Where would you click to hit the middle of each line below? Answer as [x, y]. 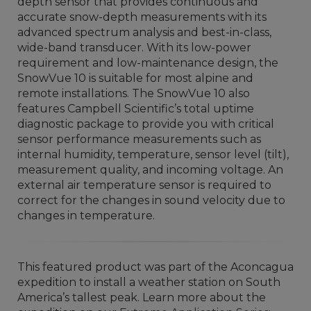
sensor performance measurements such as [139, 139]
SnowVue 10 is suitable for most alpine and [135, 78]
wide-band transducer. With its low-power [134, 48]
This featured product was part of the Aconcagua [155, 267]
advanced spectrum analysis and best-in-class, [144, 32]
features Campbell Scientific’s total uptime [136, 109]
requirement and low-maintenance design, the [148, 63]
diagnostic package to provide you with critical [146, 124]
